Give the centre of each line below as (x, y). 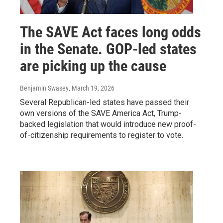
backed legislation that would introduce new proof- (108, 124)
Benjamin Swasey (44, 88)
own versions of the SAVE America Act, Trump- (101, 113)
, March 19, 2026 (92, 88)
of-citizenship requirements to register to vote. (102, 135)
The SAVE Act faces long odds (111, 32)
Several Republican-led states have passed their (105, 103)
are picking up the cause (93, 66)
